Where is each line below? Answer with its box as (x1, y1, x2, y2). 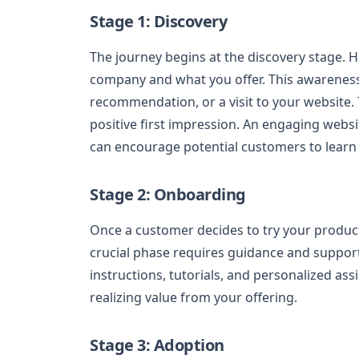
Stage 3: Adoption (90, 333, 224, 356)
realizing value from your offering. (90, 288, 297, 306)
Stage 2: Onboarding (90, 183, 246, 205)
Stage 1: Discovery (90, 10, 227, 32)
